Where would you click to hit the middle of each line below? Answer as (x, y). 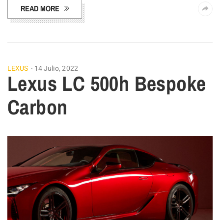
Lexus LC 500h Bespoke (107, 84)
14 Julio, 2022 (56, 69)
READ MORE (40, 9)
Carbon (38, 107)
